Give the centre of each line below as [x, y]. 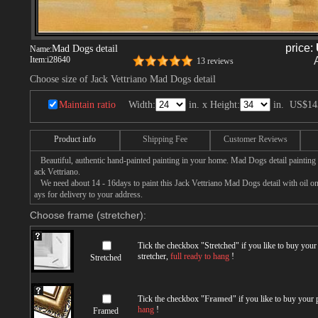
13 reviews [215, 61]
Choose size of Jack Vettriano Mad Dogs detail [123, 79]
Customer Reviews [255, 139]
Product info [75, 139]
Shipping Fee [165, 139]
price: [301, 48]
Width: [142, 105]
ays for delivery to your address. [88, 194]
